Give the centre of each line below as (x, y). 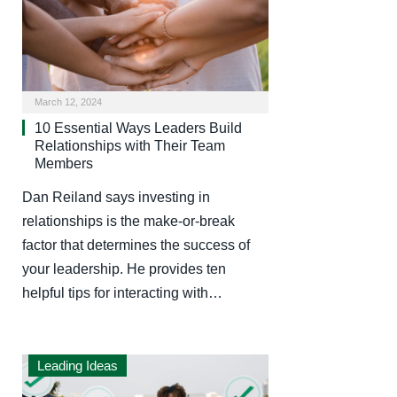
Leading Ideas (78, 366)
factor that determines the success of (136, 245)
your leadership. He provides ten (124, 269)
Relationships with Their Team (130, 146)
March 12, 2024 (68, 102)
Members (64, 164)
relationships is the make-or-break (128, 222)
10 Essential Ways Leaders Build (138, 128)
